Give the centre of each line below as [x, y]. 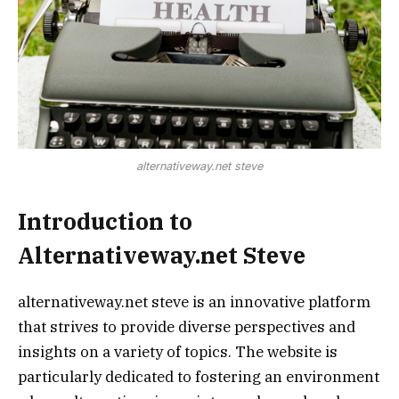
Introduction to [105, 221]
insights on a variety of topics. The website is [178, 352]
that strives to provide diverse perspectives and [187, 327]
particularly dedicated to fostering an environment [199, 377]
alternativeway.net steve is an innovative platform [194, 302]
